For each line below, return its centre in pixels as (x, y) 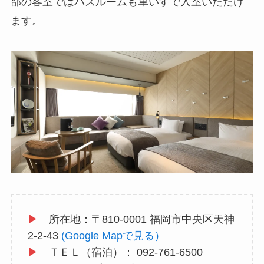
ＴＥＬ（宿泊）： (87, 252)
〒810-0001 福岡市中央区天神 (163, 219)
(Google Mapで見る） (113, 235)
